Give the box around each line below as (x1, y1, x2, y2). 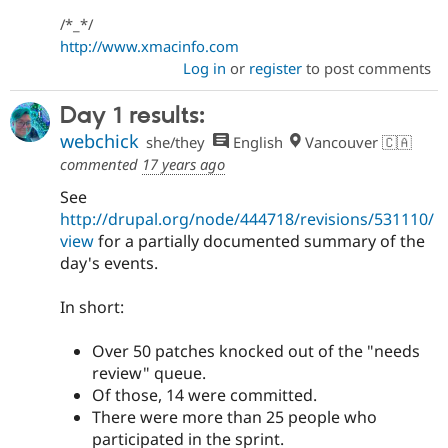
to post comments (301, 57, 431, 78)
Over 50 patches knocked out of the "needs (92, 340, 420, 362)
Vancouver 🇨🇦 (301, 131, 413, 152)
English (228, 131, 283, 152)
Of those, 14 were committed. (92, 384, 317, 406)
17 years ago (142, 153, 225, 174)
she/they (146, 131, 206, 152)
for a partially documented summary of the (94, 229, 425, 252)
